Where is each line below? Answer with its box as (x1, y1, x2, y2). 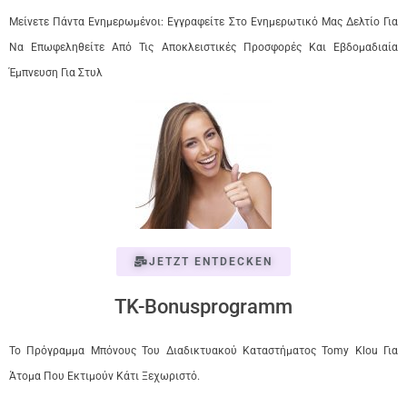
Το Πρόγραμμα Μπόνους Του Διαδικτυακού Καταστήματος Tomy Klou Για (9, 344, 398, 358)
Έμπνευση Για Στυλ (9, 66, 103, 80)
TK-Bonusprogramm (114, 295, 293, 319)
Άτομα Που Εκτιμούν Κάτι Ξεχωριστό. (9, 370, 200, 383)
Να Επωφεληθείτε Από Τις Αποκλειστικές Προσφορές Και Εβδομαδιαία (9, 41, 398, 55)
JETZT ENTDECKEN (149, 255, 273, 269)
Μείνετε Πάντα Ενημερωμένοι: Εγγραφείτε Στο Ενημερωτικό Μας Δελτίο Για (9, 15, 398, 29)
